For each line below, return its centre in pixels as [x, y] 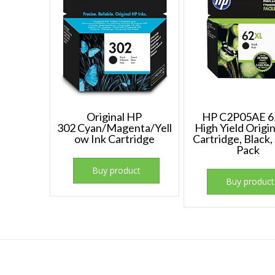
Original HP [114, 116]
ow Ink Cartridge [114, 138]
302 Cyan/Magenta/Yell [114, 127]
